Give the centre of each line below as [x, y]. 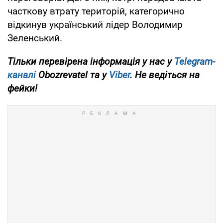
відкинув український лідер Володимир [95, 24]
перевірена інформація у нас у [107, 61]
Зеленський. [35, 38]
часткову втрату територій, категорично [96, 11]
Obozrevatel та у [72, 75]
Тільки [22, 61]
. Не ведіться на [165, 75]
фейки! [22, 88]
